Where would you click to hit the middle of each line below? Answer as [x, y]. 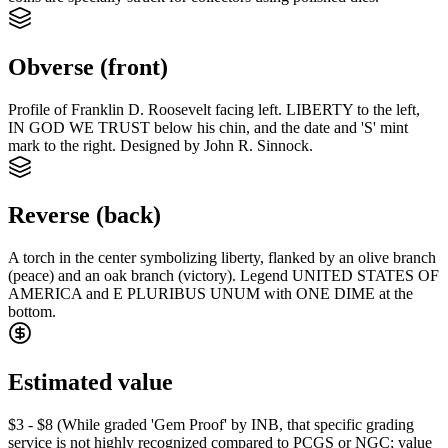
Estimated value [90, 382]
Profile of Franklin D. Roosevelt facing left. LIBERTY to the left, [214, 109]
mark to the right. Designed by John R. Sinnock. [160, 145]
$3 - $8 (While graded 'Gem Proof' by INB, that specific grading [211, 425]
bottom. [32, 312]
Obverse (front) [88, 66]
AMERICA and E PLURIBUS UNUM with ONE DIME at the [210, 294]
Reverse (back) [84, 215]
